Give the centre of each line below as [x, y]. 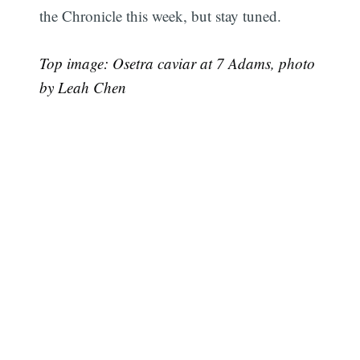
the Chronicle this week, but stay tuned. [161, 16]
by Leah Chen [83, 87]
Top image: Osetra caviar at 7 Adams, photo [178, 63]
